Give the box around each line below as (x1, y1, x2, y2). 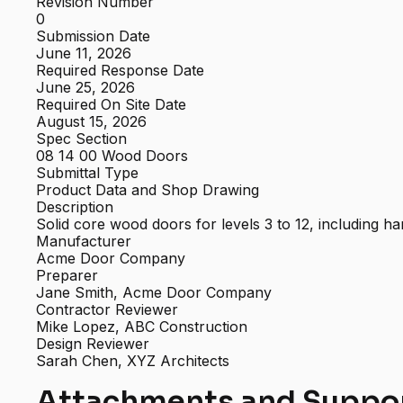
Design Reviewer (36, 335, 150, 354)
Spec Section (36, 130, 128, 148)
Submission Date (36, 27, 151, 46)
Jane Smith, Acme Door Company (36, 283, 273, 302)
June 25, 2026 (36, 78, 136, 97)
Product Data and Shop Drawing (36, 181, 260, 200)
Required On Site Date (36, 95, 187, 114)
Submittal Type (36, 164, 139, 183)
